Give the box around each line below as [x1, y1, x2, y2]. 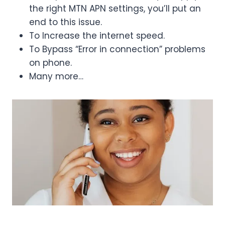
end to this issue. [29, 16, 102, 28]
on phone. [29, 56, 72, 69]
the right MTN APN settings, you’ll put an [29, 2, 201, 15]
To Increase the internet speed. [29, 29, 165, 42]
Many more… [29, 70, 83, 82]
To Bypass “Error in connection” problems [29, 43, 205, 55]
